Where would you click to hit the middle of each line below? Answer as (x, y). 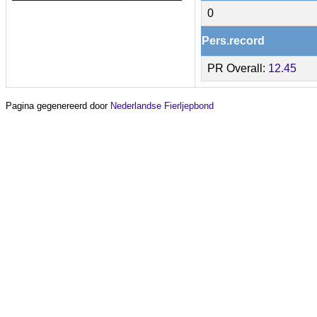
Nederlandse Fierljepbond (162, 106)
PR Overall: (238, 68)
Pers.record (233, 41)
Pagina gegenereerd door (58, 106)
